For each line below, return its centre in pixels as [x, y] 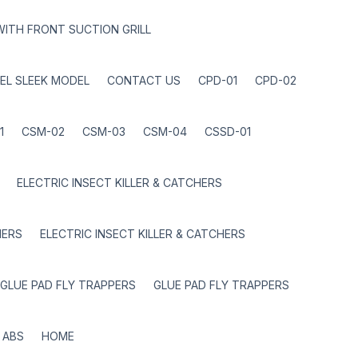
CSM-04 [165, 131]
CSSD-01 [228, 131]
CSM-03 [104, 131]
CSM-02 [43, 131]
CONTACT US [144, 80]
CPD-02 [276, 80]
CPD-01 [218, 80]
